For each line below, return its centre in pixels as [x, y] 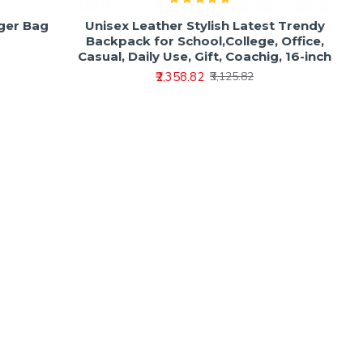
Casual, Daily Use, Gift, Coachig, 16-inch [205, 56]
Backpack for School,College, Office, [205, 41]
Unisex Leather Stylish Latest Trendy [205, 25]
